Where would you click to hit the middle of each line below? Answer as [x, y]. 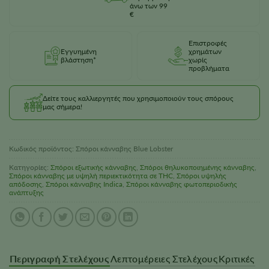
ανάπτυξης [26, 193]
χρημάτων [205, 52]
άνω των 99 [148, 6]
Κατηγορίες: [30, 168]
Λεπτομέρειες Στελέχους [164, 258]
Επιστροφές [207, 43]
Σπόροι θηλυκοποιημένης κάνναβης [197, 168]
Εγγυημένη [79, 52]
